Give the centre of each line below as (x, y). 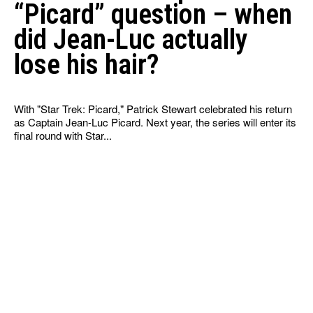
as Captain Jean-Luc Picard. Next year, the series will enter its (155, 122)
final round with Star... (63, 136)
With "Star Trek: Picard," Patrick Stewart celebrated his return (153, 109)
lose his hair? (87, 65)
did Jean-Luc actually (131, 40)
